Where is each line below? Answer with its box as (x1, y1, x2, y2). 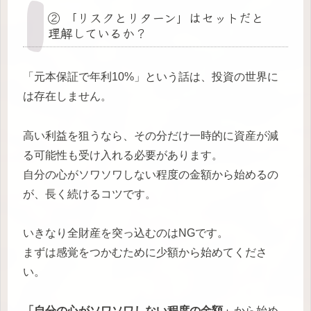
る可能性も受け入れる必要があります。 (23, 149, 223, 161)
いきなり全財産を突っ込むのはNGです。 (23, 226, 228, 239)
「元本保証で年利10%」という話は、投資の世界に (23, 71, 278, 83)
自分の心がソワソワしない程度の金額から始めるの (23, 168, 278, 180)
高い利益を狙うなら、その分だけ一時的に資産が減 (23, 129, 278, 142)
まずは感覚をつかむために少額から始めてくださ (23, 246, 267, 258)
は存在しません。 (23, 90, 112, 103)
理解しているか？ (48, 23, 147, 42)
